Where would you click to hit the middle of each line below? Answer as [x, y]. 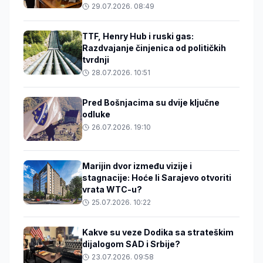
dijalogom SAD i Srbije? [131, 244]
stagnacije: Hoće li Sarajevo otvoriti [157, 178]
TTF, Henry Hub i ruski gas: [138, 36]
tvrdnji [96, 60]
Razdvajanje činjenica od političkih [154, 48]
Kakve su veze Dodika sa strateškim [158, 232]
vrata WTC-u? [112, 190]
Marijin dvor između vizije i [137, 166]
